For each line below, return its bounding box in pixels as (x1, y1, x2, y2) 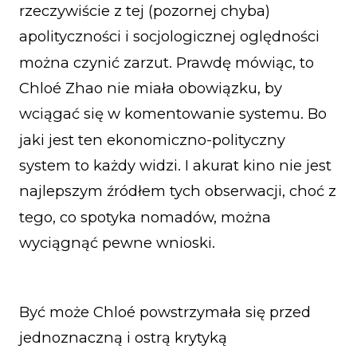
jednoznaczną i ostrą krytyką (19, 328, 227, 347)
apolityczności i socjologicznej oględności (19, 27, 320, 46)
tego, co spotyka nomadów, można (19, 207, 271, 226)
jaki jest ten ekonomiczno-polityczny (19, 130, 285, 149)
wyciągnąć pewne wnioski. (19, 233, 215, 253)
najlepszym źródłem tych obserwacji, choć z (19, 182, 336, 201)
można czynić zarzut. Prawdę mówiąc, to (19, 53, 314, 72)
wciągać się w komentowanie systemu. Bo (19, 104, 327, 124)
